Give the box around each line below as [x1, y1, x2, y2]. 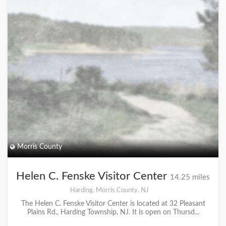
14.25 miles [170, 174, 210, 181]
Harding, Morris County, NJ [70, 187, 149, 194]
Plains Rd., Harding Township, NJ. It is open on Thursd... [27, 209, 199, 216]
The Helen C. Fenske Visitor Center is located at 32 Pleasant [21, 200, 205, 207]
